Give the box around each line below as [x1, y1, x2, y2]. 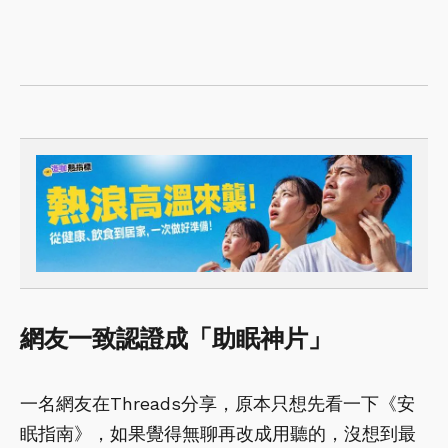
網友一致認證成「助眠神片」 [20, 325, 332, 354]
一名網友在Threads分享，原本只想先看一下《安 [20, 393, 415, 415]
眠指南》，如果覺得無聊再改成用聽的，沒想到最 [20, 423, 416, 445]
